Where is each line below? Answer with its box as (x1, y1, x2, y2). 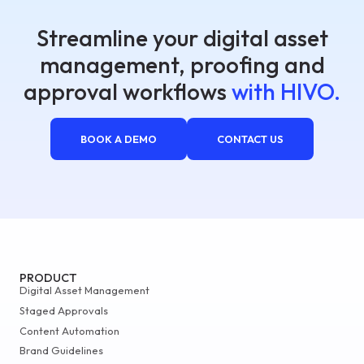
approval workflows (24, 77, 232, 106)
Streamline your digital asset (36, 24, 328, 52)
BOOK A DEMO (80, 132, 157, 145)
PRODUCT (19, 271, 77, 285)
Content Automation (19, 323, 119, 337)
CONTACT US (217, 132, 284, 145)
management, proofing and (39, 50, 325, 79)
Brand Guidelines (19, 344, 103, 357)
